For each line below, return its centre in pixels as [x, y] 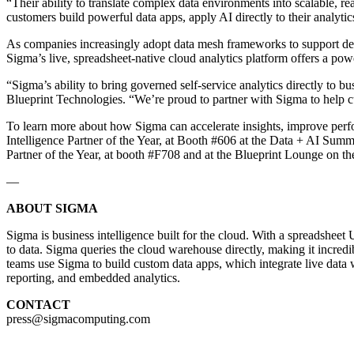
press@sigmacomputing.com [78, 318]
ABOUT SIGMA [52, 208]
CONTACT [38, 304]
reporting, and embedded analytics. [93, 277]
